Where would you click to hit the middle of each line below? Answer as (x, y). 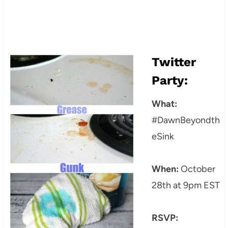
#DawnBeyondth (186, 120)
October (197, 169)
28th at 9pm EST (186, 186)
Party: (169, 81)
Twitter (174, 62)
